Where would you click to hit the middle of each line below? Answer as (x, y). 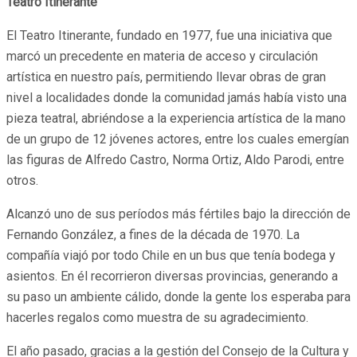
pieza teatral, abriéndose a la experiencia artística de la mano (176, 119)
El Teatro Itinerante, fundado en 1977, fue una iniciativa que (169, 36)
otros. (22, 181)
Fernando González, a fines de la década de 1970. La (153, 235)
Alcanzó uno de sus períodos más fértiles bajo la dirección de (178, 214)
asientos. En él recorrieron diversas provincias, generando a (172, 277)
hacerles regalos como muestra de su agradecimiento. (157, 318)
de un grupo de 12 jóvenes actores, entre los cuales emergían (178, 139)
